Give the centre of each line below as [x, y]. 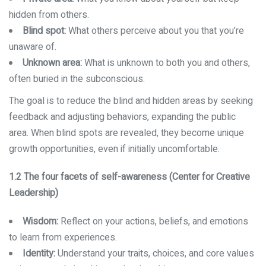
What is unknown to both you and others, [166, 63]
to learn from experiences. [63, 238]
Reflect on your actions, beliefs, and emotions [153, 222]
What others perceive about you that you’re [155, 31]
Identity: [39, 254]
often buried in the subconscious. [77, 79]
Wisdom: [40, 222]
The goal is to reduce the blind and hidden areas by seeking [131, 101]
